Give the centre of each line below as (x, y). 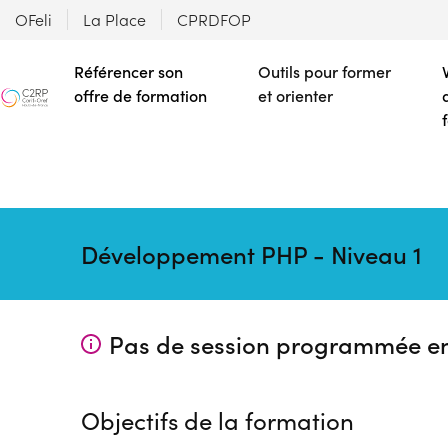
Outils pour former (324, 71)
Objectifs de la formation (217, 420)
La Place (114, 19)
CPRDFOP (214, 19)
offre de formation (140, 95)
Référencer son (128, 71)
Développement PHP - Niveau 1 (251, 254)
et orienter (295, 95)
